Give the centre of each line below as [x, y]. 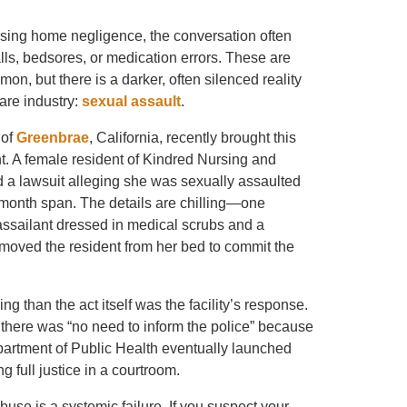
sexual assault [131, 101]
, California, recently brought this [193, 138]
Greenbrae [53, 138]
